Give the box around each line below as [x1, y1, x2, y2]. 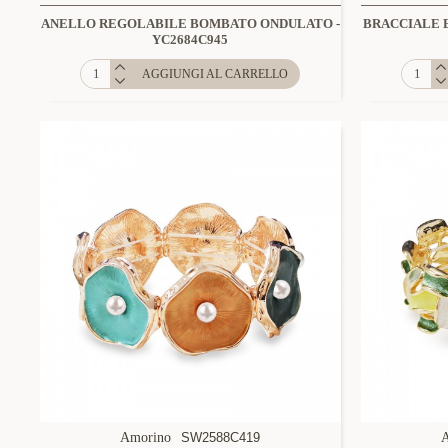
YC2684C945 [152, 31, 229, 47]
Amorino [120, 429, 172, 445]
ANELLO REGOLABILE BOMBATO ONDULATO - [40, 15, 340, 31]
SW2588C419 [181, 429, 261, 445]
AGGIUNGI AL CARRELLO [142, 66, 289, 81]
